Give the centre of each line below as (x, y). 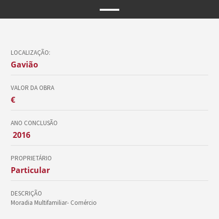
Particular (31, 170)
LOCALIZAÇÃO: (31, 53)
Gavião (25, 65)
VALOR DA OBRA (33, 88)
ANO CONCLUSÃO (34, 123)
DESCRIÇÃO (27, 193)
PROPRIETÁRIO (32, 158)
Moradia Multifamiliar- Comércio (54, 203)
